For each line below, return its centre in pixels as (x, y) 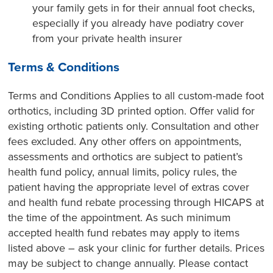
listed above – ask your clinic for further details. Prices (136, 248)
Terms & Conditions (64, 68)
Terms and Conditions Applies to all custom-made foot (136, 96)
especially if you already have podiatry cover (138, 23)
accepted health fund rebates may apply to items (124, 233)
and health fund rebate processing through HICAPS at (136, 203)
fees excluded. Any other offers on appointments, (125, 142)
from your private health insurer (108, 38)
